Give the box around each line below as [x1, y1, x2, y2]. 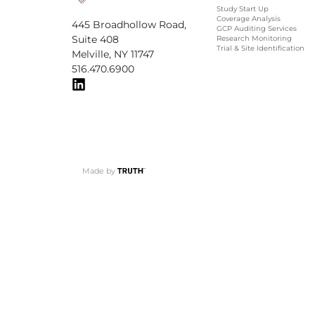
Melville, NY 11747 [72, 47, 154, 60]
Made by [82, 166, 117, 176]
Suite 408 [72, 32, 119, 46]
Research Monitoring [217, 34, 292, 43]
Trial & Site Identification [217, 44, 304, 53]
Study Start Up [217, 4, 269, 13]
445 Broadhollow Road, [72, 18, 186, 31]
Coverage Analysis [217, 14, 281, 23]
